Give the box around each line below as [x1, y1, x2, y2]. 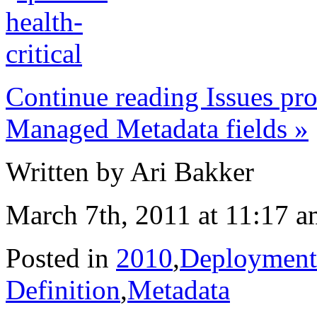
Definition [6, 275, 120, 306]
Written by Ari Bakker [6, 156, 254, 188]
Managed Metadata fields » [6, 113, 309, 144]
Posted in [6, 243, 116, 274]
